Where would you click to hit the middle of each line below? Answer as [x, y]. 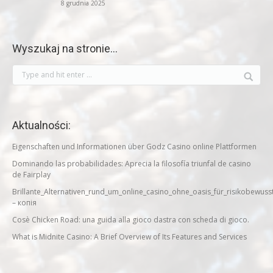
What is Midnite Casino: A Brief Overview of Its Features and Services [129, 237]
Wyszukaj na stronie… [65, 48]
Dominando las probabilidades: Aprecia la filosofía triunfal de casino [132, 164]
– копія [24, 203]
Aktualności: [41, 125]
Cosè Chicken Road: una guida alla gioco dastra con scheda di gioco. [131, 220]
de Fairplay [31, 175]
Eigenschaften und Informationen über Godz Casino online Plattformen [134, 147]
